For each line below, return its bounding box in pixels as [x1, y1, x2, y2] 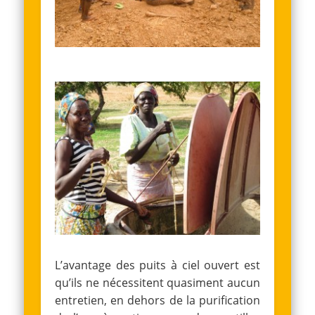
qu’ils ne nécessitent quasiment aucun [55, 274, 260, 290]
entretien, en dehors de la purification [55, 292, 260, 308]
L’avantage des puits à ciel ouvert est [55, 257, 260, 273]
